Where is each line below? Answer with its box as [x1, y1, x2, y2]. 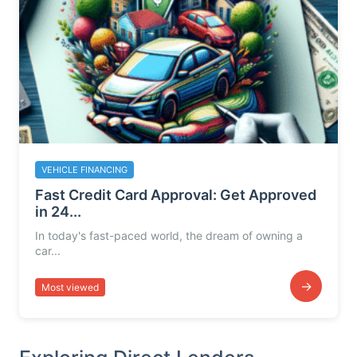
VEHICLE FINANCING [41, 164, 127, 175]
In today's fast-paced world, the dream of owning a [35, 229, 303, 242]
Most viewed [41, 280, 99, 293]
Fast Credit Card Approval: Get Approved [35, 186, 316, 203]
